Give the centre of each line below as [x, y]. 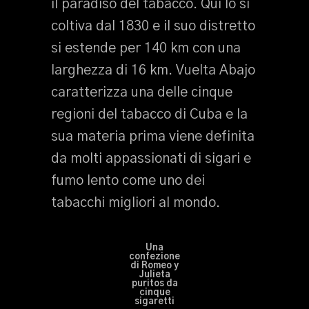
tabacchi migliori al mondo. [136, 203]
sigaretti [154, 302]
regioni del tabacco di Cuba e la [149, 114]
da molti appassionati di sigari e [151, 159]
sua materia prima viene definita [153, 137]
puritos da [154, 284]
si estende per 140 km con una [146, 48]
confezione [154, 257]
